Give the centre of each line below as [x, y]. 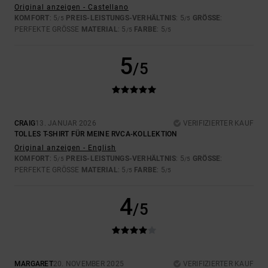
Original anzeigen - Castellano [71, 7]
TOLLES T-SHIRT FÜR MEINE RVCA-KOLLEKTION [96, 134]
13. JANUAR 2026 [66, 124]
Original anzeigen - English [65, 148]
